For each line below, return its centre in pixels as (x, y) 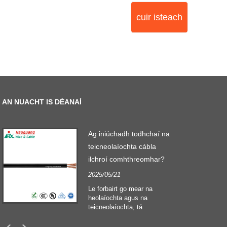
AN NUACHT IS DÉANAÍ (42, 102)
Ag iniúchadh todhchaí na (129, 134)
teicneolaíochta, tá (116, 207)
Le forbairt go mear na (121, 188)
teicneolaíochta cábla (122, 146)
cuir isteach (159, 17)
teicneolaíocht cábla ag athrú (131, 216)
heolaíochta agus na (118, 198)
